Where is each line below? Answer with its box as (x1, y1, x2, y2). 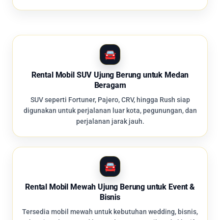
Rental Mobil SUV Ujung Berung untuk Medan (31, 70, 189, 80)
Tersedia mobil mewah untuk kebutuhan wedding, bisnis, (22, 208, 198, 216)
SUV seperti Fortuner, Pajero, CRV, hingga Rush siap (30, 96, 190, 104)
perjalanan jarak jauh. (76, 117, 144, 126)
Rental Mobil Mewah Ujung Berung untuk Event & (25, 182, 195, 192)
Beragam (94, 81, 126, 90)
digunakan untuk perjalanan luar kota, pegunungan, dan (23, 107, 197, 115)
